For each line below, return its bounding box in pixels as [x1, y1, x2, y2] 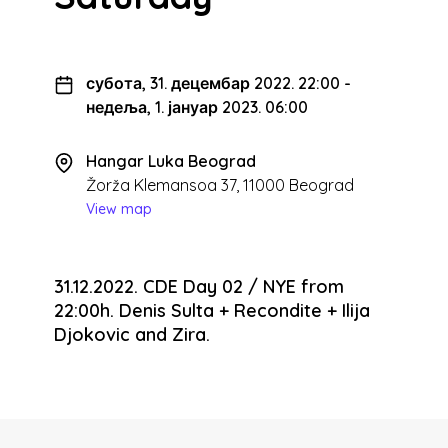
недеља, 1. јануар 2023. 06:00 [86, 97, 308, 118]
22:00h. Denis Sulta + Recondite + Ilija [54, 299, 370, 323]
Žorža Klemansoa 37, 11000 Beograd [86, 175, 354, 196]
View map [86, 200, 152, 219]
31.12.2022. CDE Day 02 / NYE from [54, 275, 344, 299]
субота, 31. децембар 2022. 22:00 [86, 73, 340, 94]
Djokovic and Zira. [54, 323, 210, 347]
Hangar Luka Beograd [86, 151, 256, 172]
